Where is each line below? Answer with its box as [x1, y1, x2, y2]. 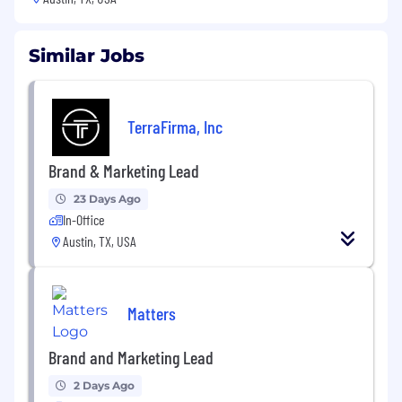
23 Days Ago [74, 192, 141, 206]
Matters [127, 301, 176, 324]
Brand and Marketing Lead [48, 346, 214, 369]
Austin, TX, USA [63, 232, 136, 250]
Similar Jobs [29, 45, 144, 67]
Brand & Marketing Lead [48, 160, 199, 182]
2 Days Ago [74, 379, 135, 393]
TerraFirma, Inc [127, 115, 223, 137]
